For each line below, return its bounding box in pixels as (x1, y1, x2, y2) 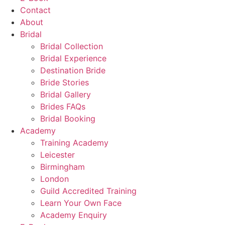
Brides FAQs (40, 101, 85, 111)
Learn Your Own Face (40, 198, 122, 208)
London (40, 174, 69, 184)
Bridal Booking (40, 114, 95, 124)
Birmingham (40, 162, 85, 172)
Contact (20, 5, 51, 15)
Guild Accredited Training (40, 186, 137, 196)
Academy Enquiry (40, 210, 107, 220)
